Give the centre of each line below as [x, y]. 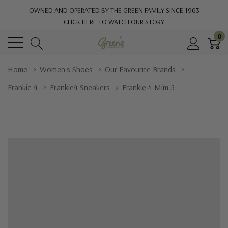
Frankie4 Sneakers [80, 87]
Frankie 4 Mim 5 [148, 87]
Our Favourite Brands [140, 69]
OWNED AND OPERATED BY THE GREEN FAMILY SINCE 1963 [114, 10]
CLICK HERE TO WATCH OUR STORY [114, 22]
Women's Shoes [66, 69]
